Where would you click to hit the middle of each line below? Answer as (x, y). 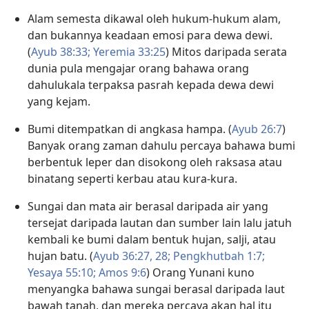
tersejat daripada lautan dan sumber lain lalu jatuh (160, 223)
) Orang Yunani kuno (200, 273)
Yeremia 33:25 (128, 52)
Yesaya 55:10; (62, 273)
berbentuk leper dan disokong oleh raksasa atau (155, 162)
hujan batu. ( (60, 256)
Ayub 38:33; (61, 52)
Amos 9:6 (121, 273)
